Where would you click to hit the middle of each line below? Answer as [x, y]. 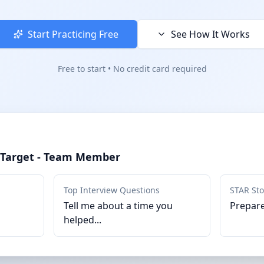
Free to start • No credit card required [132, 69]
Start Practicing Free [73, 34]
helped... [82, 220]
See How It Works [210, 34]
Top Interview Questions [112, 190]
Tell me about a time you [118, 206]
